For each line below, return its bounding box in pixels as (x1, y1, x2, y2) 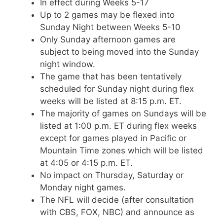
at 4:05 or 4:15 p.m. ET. (40, 158, 133, 168)
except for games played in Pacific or (40, 133, 186, 143)
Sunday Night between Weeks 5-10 (40, 22, 181, 32)
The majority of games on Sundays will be (40, 109, 206, 118)
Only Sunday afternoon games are (40, 35, 176, 44)
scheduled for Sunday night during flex (40, 84, 194, 94)
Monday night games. (40, 183, 126, 192)
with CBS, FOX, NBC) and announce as (40, 207, 194, 217)
